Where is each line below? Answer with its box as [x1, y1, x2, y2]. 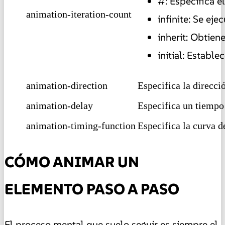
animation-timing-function [26, 120, 136, 132]
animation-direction [26, 80, 107, 91]
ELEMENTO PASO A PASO [5, 180, 179, 199]
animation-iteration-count [26, 9, 132, 20]
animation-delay [26, 100, 93, 111]
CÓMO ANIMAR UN [5, 153, 139, 172]
